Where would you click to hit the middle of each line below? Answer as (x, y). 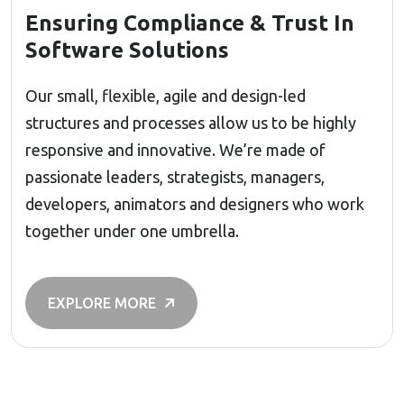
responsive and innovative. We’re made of (175, 150)
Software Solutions (127, 50)
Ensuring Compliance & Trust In (190, 23)
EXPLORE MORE (104, 303)
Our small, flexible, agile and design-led (165, 96)
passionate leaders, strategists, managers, (175, 177)
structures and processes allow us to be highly (191, 123)
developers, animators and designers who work (195, 204)
